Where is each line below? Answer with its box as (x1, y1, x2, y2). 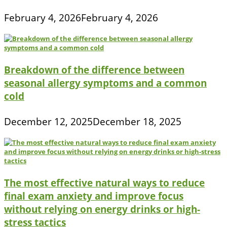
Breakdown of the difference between (4, 63, 184, 77)
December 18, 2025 (93, 114, 181, 128)
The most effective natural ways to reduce (4, 176, 205, 190)
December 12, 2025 (4, 114, 93, 128)
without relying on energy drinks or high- (4, 203, 200, 216)
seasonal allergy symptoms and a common (4, 77, 207, 90)
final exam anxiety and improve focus (4, 190, 183, 203)
